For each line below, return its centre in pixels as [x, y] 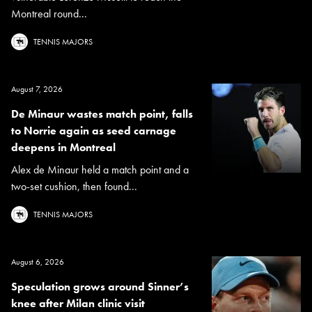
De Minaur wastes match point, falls [102, 114]
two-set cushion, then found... [74, 187]
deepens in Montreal [63, 148]
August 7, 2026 [37, 89]
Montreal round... [49, 14]
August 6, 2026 [38, 262]
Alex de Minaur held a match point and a [100, 170]
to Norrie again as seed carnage [94, 131]
